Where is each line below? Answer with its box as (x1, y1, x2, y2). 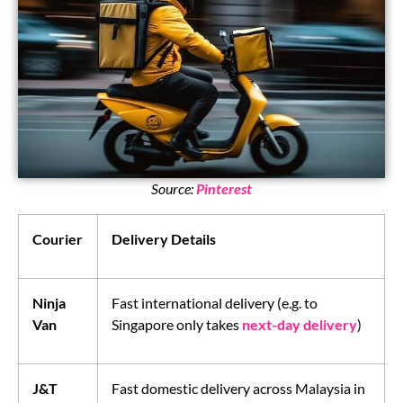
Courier (32, 230, 83, 248)
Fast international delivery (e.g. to (112, 294, 318, 312)
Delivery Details (112, 230, 216, 248)
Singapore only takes (112, 316, 242, 334)
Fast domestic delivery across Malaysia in (112, 380, 365, 398)
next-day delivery (242, 316, 357, 334)
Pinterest (196, 180, 252, 198)
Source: (151, 180, 196, 198)
